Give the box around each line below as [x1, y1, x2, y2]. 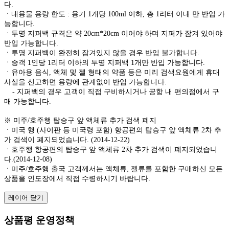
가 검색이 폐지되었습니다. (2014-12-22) [4, 135, 130, 144]
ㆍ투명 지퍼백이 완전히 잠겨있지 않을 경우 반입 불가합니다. [4, 49, 199, 57]
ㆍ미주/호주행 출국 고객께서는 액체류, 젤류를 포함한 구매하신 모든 [4, 165, 223, 173]
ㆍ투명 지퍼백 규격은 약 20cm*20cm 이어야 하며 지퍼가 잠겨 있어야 [4, 29, 222, 37]
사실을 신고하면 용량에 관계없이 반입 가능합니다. [4, 78, 167, 86]
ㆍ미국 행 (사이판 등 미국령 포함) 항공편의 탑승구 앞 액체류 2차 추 [4, 126, 221, 134]
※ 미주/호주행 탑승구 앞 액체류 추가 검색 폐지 [4, 116, 156, 124]
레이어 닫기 [8, 193, 43, 201]
